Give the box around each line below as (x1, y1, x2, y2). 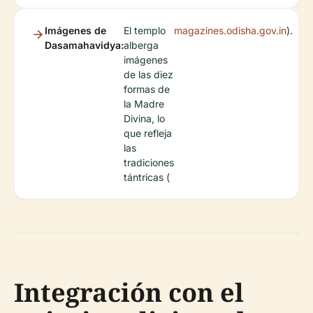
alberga (124, 39, 159, 51)
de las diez (124, 68, 173, 80)
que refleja (124, 127, 172, 139)
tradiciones (124, 156, 174, 168)
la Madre (124, 98, 164, 110)
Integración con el (14, 275, 244, 310)
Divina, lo (124, 112, 165, 124)
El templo (124, 24, 166, 36)
